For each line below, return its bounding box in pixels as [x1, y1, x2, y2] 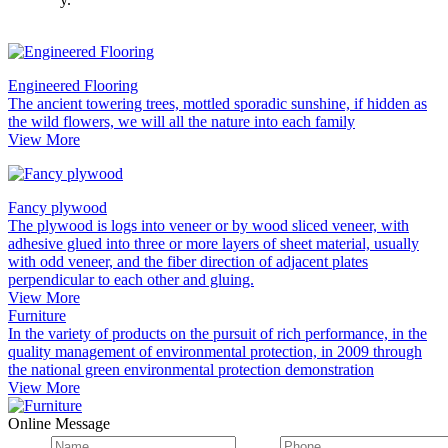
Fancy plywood [8, 198, 107, 216]
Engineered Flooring [8, 76, 138, 94]
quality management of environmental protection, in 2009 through [8, 342, 422, 360]
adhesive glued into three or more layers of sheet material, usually [8, 234, 419, 252]
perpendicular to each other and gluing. [8, 270, 254, 288]
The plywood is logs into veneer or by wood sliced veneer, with [8, 216, 409, 234]
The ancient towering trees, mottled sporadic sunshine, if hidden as [8, 94, 427, 112]
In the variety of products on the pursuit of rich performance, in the [8, 324, 427, 342]
